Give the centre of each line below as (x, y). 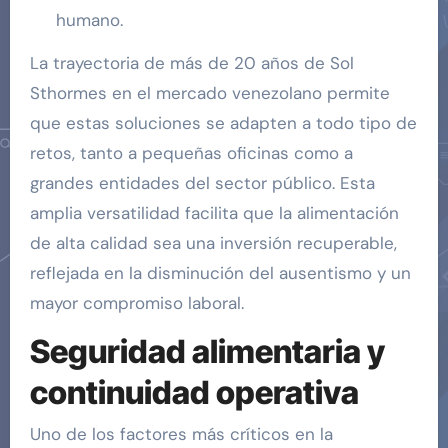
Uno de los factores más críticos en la (181, 434)
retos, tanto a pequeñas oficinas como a (191, 152)
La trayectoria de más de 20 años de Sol (191, 62)
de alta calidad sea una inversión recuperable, (213, 242)
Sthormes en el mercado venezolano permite (209, 92)
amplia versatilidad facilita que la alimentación (214, 212)
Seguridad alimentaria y (207, 351)
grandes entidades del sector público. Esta (202, 182)
